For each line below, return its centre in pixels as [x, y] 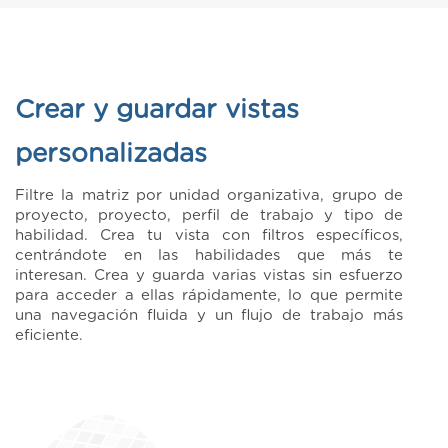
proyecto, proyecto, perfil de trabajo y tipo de [209, 216]
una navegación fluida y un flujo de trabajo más [209, 316]
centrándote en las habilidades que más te [209, 256]
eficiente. [49, 336]
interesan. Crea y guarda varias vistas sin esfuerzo [209, 276]
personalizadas [111, 154]
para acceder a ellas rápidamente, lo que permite [209, 296]
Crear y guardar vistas [157, 110]
